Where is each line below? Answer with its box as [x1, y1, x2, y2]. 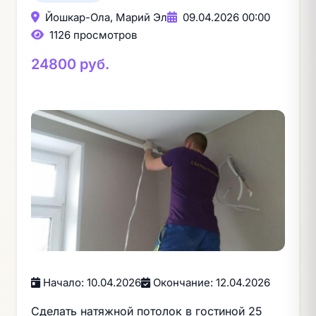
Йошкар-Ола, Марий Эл [42, 11, 167, 24]
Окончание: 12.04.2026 [150, 276, 270, 289]
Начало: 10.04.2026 [40, 276, 141, 289]
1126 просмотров [47, 28, 137, 42]
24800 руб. [31, 56, 109, 73]
